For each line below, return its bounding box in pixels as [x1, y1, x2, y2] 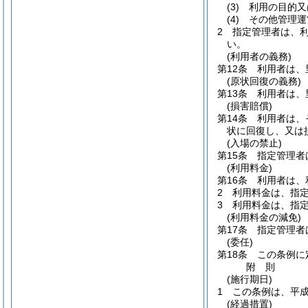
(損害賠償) [227, 100, 272, 111]
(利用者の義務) [227, 51, 291, 62]
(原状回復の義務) [227, 76, 301, 87]
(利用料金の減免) [227, 212, 301, 223]
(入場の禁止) [227, 137, 282, 148]
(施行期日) [227, 274, 272, 285]
